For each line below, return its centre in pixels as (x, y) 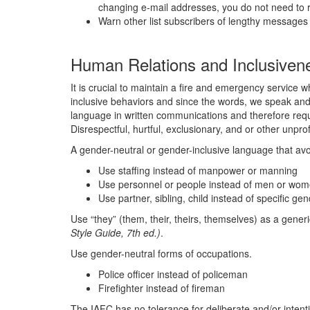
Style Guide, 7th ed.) (116, 232)
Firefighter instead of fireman (162, 288)
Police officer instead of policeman (173, 274)
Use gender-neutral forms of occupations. (161, 253)
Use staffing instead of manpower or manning (198, 170)
